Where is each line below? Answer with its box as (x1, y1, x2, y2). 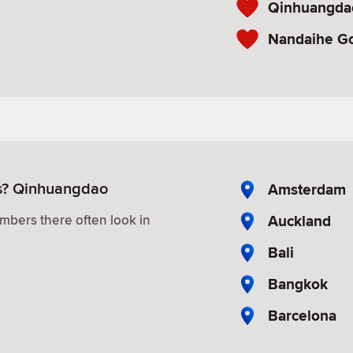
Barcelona (268, 304, 336, 326)
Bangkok (268, 273, 328, 295)
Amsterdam (268, 178, 346, 200)
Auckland (268, 210, 331, 232)
